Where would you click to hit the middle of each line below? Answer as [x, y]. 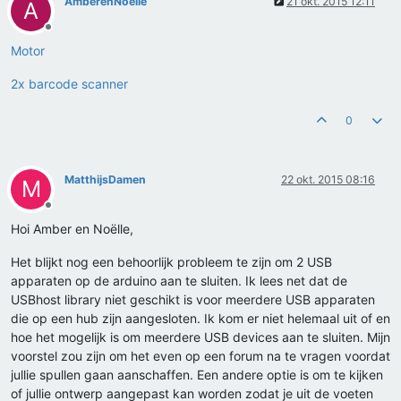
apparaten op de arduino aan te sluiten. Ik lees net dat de [179, 281]
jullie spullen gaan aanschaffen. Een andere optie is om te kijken [197, 375]
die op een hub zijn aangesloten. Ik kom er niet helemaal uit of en [200, 319]
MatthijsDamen [105, 180]
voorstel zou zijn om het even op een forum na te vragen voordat [200, 356]
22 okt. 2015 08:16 [328, 180]
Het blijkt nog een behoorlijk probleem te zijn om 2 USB [171, 262]
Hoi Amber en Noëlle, [72, 229]
